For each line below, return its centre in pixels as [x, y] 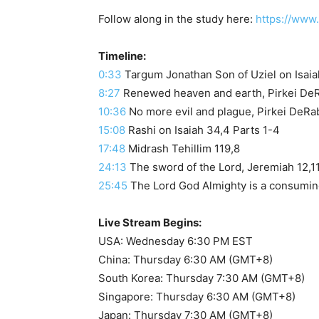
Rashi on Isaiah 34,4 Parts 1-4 [203, 130]
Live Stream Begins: [150, 222]
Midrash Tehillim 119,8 [183, 148]
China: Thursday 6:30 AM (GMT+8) [185, 259]
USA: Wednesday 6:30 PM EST [176, 241]
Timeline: [122, 56]
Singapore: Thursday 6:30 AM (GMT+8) [197, 296]
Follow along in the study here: [177, 19]
